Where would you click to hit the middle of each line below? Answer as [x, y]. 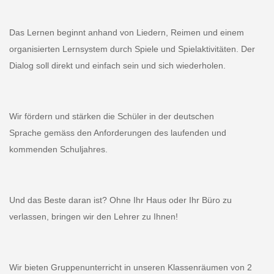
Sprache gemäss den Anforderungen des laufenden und [117, 132]
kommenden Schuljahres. [58, 149]
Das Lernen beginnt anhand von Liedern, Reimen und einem [126, 32]
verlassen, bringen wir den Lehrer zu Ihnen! [93, 216]
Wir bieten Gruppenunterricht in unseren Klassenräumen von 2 [130, 267]
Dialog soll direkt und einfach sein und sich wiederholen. [117, 65]
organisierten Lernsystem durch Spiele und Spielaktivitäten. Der [132, 49]
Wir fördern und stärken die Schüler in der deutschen [111, 116]
